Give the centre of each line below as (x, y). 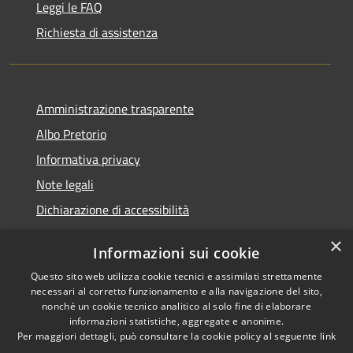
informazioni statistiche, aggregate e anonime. (176, 321)
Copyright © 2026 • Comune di (265, 289)
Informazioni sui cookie (176, 253)
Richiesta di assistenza (97, 33)
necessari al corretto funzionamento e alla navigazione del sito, (176, 291)
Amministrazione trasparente (115, 109)
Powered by (229, 328)
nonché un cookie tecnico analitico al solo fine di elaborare (176, 306)
